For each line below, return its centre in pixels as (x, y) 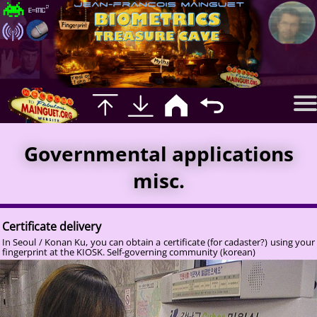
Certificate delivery (52, 226)
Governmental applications (158, 153)
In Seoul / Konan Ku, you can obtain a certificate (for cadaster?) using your (158, 242)
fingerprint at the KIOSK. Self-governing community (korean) (129, 252)
